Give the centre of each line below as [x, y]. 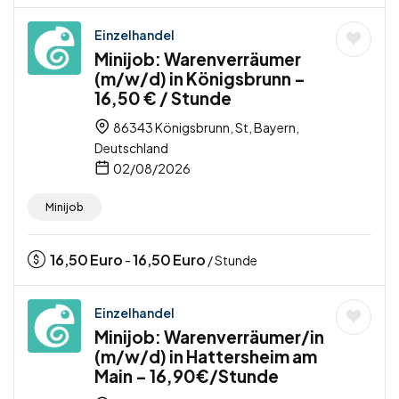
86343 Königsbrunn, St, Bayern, [205, 128]
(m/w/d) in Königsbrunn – [200, 79]
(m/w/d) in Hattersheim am [206, 357]
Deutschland [131, 148]
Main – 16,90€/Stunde [187, 376]
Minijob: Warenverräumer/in [209, 337]
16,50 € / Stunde [163, 98]
